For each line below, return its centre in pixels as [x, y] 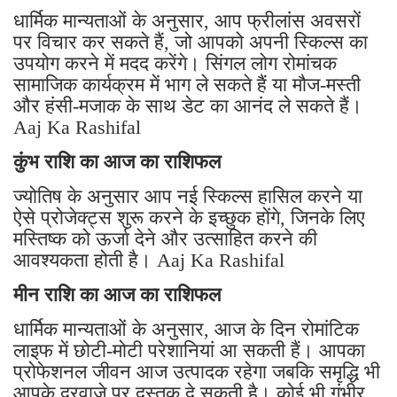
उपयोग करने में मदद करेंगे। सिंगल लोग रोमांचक [175, 64]
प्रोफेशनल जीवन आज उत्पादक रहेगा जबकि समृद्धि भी [197, 372]
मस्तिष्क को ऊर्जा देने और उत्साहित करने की [165, 239]
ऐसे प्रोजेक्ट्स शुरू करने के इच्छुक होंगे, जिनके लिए [189, 218]
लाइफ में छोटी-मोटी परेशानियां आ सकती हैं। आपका [189, 351]
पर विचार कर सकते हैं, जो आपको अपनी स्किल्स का [191, 43]
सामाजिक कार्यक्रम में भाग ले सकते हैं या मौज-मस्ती [187, 85]
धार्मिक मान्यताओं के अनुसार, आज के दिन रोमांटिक [186, 330]
